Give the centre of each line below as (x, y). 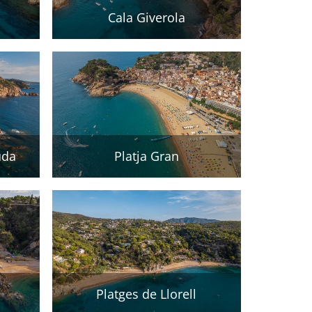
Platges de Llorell (147, 294)
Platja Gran (146, 156)
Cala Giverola (146, 17)
